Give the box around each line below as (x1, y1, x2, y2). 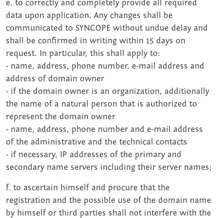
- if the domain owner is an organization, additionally (6, 87, 209, 96)
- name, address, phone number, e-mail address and (6, 61, 204, 71)
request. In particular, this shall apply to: (6, 49, 160, 58)
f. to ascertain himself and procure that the (6, 183, 170, 193)
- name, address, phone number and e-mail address (6, 125, 203, 134)
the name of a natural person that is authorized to (6, 99, 197, 109)
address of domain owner (6, 74, 104, 84)
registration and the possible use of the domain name (6, 196, 211, 205)
